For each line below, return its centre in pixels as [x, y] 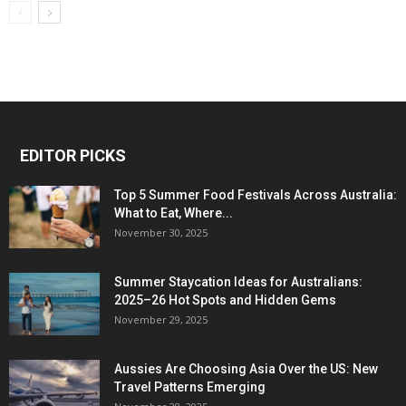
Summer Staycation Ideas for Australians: [238, 282]
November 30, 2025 [161, 233]
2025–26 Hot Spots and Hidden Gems [225, 300]
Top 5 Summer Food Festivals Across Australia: [256, 195]
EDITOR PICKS [73, 156]
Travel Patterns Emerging [190, 387]
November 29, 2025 [161, 320]
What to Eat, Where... [174, 213]
